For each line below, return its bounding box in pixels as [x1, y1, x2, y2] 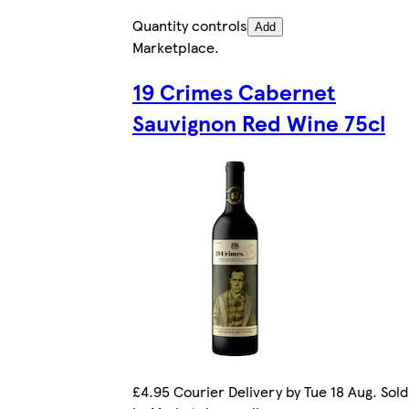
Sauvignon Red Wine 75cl [132, 107, 385, 139]
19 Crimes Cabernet [132, 76, 336, 108]
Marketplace [132, 37, 215, 58]
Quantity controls [132, 15, 247, 37]
